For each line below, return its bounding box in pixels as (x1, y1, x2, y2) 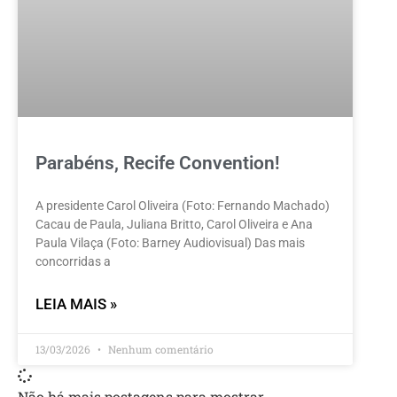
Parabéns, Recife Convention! (35, 152, 280, 174)
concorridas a (35, 253, 111, 269)
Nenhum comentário (105, 341, 214, 356)
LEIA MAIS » (35, 294, 117, 313)
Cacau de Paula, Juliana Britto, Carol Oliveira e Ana (35, 216, 313, 231)
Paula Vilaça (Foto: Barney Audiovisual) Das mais (35, 235, 305, 250)
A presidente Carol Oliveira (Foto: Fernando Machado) (35, 198, 330, 213)
